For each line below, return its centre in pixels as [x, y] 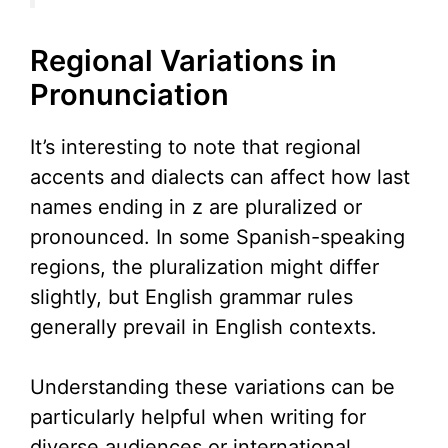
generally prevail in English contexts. [203, 327]
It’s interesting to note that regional [195, 147]
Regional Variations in [183, 61]
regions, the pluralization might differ [204, 267]
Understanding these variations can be [212, 387]
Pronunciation [129, 95]
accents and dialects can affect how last [220, 177]
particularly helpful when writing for [198, 417]
